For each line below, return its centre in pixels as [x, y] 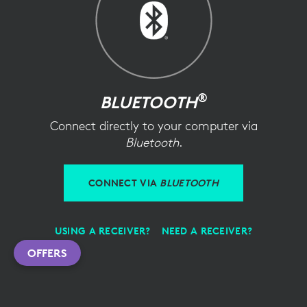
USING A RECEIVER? [102, 231]
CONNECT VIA [124, 183]
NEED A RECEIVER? [207, 231]
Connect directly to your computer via [153, 126]
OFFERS [47, 253]
